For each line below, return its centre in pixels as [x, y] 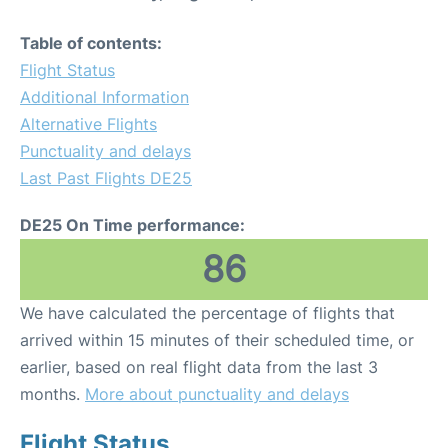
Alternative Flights [88, 124]
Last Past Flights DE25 [106, 178]
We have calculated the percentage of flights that [207, 313]
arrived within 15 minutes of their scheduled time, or [217, 340]
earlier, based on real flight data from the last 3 [199, 367]
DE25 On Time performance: [132, 225]
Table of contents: [91, 43]
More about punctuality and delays [217, 394]
